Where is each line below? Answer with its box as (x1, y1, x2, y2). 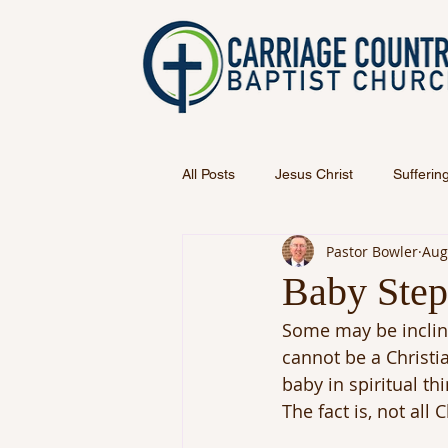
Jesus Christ (275, 165, 353, 182)
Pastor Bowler (326, 241, 418, 261)
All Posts (182, 165, 235, 182)
